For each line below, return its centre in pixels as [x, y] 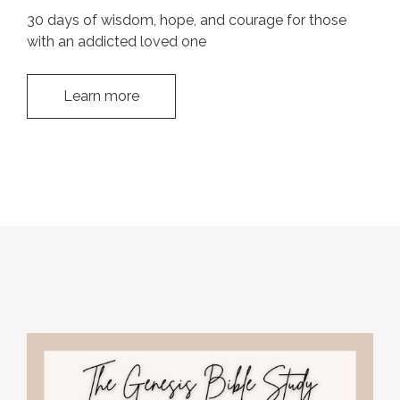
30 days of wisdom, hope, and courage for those [187, 21]
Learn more [101, 96]
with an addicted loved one [117, 42]
